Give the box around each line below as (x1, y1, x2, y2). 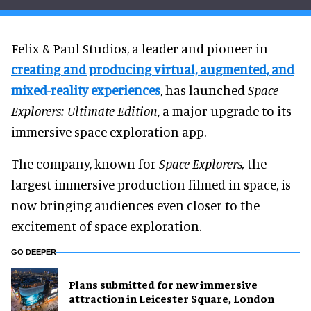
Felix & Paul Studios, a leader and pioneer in (11, 40, 268, 56)
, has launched (160, 81, 248, 98)
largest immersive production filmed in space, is (11, 176, 291, 192)
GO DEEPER (11, 247, 56, 256)
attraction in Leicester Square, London (69, 291, 274, 305)
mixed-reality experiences (11, 81, 160, 98)
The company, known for (11, 155, 156, 171)
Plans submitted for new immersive (69, 277, 258, 292)
